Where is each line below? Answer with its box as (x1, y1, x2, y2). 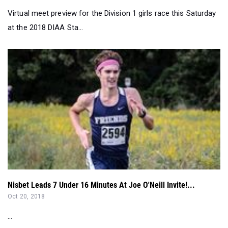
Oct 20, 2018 (8, 192, 45, 200)
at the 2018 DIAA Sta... (8, 23, 83, 33)
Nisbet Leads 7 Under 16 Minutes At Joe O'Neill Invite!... (8, 180, 195, 190)
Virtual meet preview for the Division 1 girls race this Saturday (8, 9, 216, 18)
